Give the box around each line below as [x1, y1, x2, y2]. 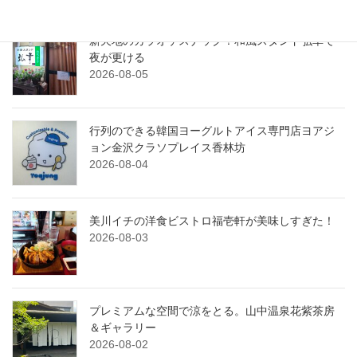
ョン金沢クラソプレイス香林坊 [89, 140, 245, 154]
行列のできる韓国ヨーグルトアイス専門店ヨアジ [89, 124, 335, 137]
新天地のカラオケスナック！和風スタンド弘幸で [89, 33, 335, 47]
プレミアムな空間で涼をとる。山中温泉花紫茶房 [89, 304, 335, 317]
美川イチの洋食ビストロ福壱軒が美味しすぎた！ [89, 214, 335, 227]
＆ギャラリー [89, 320, 156, 334]
